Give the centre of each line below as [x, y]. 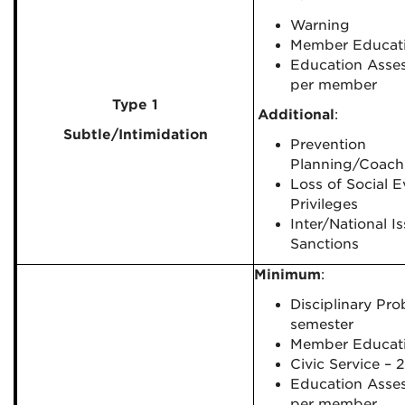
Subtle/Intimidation [135, 135]
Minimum [287, 275]
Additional [296, 115]
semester [322, 325]
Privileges [326, 204]
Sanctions [325, 244]
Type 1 [135, 105]
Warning [320, 25]
